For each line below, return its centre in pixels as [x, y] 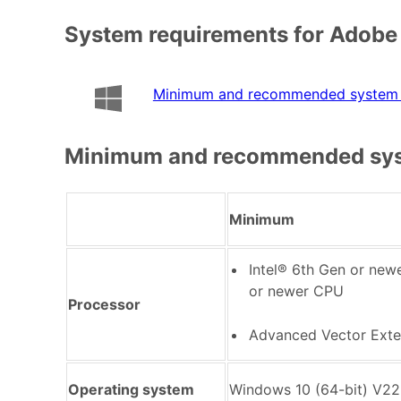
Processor [104, 304]
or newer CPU [296, 290]
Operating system [138, 389]
